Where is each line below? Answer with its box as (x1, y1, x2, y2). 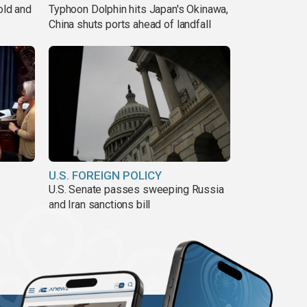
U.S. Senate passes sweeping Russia (49, 183, 224, 197)
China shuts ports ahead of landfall (49, 17, 211, 31)
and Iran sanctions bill (49, 198, 151, 212)
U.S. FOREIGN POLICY (49, 169, 162, 183)
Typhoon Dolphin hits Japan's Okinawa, (49, 2, 229, 16)
